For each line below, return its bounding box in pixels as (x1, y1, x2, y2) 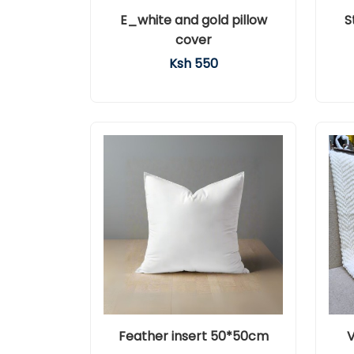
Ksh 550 (168, 55, 218, 73)
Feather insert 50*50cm (118, 327, 269, 345)
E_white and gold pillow (119, 11, 267, 29)
